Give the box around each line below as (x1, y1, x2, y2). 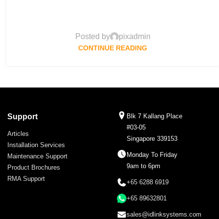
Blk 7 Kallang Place (127, 112, 182, 120)
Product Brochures (7, 164, 60, 172)
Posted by (75, 32, 110, 41)
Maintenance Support (7, 153, 67, 160)
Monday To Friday (127, 151, 177, 159)
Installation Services (7, 141, 65, 149)
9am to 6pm (127, 162, 160, 170)
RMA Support (7, 175, 45, 183)
